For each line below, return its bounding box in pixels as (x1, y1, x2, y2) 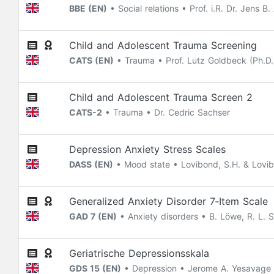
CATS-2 (69, 107, 102, 117)
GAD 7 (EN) (69, 211, 117, 221)
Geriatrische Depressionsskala (69, 247, 209, 259)
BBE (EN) (69, 3, 107, 13)
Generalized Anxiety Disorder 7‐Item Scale (69, 195, 268, 207)
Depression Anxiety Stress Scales (69, 143, 226, 155)
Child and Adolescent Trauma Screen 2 (69, 91, 253, 103)
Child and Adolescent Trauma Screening (69, 39, 257, 51)
